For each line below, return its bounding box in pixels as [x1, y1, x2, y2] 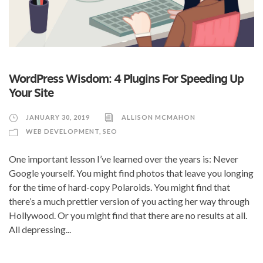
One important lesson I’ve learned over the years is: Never [9, 153, 238, 164]
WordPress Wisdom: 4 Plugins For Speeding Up [9, 73, 244, 86]
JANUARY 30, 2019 [26, 113, 90, 121]
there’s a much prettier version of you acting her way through [9, 195, 249, 207]
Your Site [9, 87, 53, 100]
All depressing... [9, 223, 71, 235]
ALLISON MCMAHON [122, 113, 195, 121]
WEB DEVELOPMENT [26, 127, 99, 135]
